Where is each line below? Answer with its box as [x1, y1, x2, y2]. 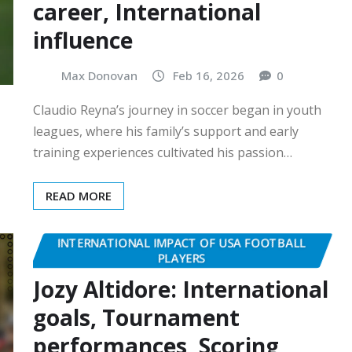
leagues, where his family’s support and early [33, 122, 299, 140]
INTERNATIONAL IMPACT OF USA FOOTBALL [57, 234, 306, 251]
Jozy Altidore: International [33, 274, 328, 305]
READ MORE [46, 187, 112, 203]
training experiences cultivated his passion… [33, 143, 292, 161]
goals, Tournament [33, 302, 240, 333]
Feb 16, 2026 [173, 67, 244, 83]
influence [33, 24, 133, 55]
